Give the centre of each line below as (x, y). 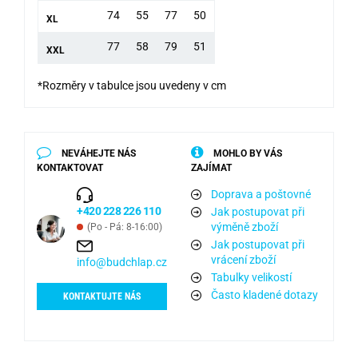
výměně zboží (245, 227)
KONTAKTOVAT (70, 167)
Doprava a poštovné (261, 194)
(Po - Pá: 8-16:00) (125, 227)
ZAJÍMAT (211, 167)
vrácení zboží (243, 259)
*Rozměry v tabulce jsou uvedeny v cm (132, 85)
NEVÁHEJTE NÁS (97, 153)
